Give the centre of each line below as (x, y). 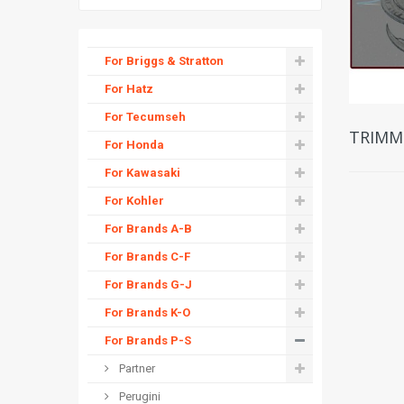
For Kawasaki (142, 173)
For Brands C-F (147, 257)
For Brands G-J (148, 285)
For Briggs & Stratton (164, 61)
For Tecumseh (145, 117)
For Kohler (134, 201)
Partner (136, 368)
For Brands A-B (148, 229)
